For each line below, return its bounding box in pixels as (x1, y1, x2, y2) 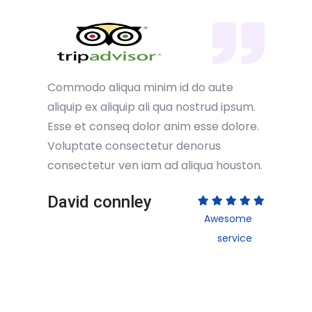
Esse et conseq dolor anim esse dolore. (47, 118, 259, 134)
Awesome (203, 212, 252, 226)
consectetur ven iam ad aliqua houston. (47, 157, 263, 173)
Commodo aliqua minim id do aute (47, 79, 233, 95)
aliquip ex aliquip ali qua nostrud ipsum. (47, 99, 256, 115)
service (217, 231, 252, 245)
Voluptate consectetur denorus (47, 138, 221, 154)
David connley (47, 192, 152, 212)
